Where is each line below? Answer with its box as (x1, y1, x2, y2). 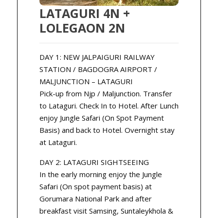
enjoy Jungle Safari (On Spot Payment (39, 113, 164, 123)
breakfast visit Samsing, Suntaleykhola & (39, 206, 173, 216)
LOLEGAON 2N (39, 19, 125, 36)
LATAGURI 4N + (39, 5, 130, 22)
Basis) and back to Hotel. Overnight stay (39, 125, 175, 135)
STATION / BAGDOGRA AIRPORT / (39, 64, 157, 74)
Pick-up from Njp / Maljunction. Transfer (39, 89, 172, 99)
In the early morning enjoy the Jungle (39, 169, 162, 180)
